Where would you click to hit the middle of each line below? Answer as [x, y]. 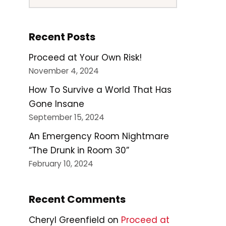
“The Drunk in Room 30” [79, 150]
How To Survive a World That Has [100, 90]
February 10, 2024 [61, 164]
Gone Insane [56, 104]
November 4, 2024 [64, 71]
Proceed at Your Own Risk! [85, 58]
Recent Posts [62, 37]
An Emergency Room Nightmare [99, 136]
